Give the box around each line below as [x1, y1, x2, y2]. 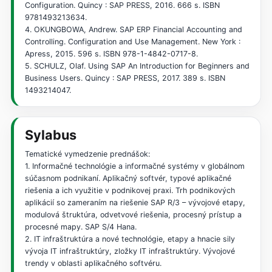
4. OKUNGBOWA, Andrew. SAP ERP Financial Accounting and [24, 24, 242, 34]
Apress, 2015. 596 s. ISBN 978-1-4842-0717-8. [24, 49, 198, 58]
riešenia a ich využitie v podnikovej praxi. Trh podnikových [24, 185, 235, 195]
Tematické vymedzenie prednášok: [24, 149, 150, 158]
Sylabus [24, 126, 76, 143]
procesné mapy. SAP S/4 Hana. [24, 222, 137, 231]
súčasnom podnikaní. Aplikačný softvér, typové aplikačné [24, 173, 231, 183]
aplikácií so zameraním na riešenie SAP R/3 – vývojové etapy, [24, 197, 245, 207]
